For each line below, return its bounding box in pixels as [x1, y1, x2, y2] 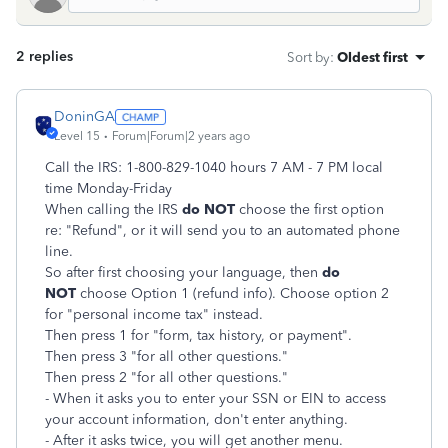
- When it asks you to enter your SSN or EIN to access [45, 390, 386, 407]
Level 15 [54, 129, 100, 143]
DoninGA [54, 108, 115, 125]
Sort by [287, 49, 330, 65]
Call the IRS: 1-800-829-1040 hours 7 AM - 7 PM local [45, 159, 383, 176]
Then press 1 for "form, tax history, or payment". [45, 327, 352, 344]
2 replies [16, 48, 73, 65]
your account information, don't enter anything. [45, 411, 348, 428]
